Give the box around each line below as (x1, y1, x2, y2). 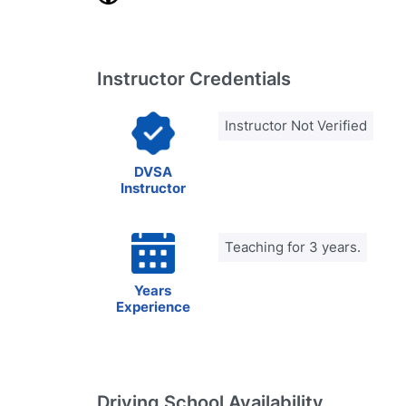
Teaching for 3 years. (225, 238, 361, 256)
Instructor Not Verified (225, 117, 367, 134)
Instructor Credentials (97, 68, 291, 90)
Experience (115, 298, 190, 315)
